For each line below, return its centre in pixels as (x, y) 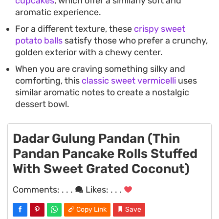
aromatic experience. (58, 12)
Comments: (37, 190)
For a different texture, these (75, 29)
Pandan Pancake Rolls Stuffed (105, 154)
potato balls (39, 41)
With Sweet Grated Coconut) (101, 169)
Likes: (97, 190)
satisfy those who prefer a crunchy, (135, 41)
